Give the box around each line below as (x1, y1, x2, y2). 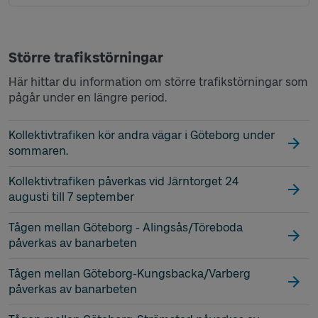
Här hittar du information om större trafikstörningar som (9, 75, 308, 89)
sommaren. (9, 143, 68, 158)
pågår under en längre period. (9, 90, 167, 104)
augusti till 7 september (9, 190, 134, 204)
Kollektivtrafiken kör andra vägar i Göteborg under (9, 128, 275, 142)
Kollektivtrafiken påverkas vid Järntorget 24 (9, 174, 238, 188)
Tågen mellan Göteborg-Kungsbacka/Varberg (9, 266, 251, 280)
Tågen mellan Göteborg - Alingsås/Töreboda (9, 220, 243, 234)
